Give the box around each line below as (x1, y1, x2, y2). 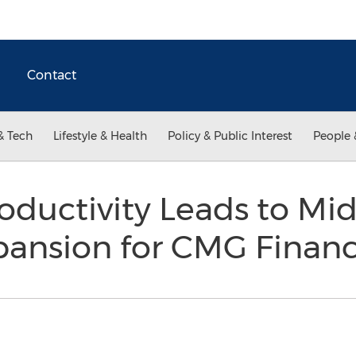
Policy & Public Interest (168, 129, 292, 143)
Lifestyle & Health (53, 129, 147, 143)
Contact (27, 68, 76, 83)
